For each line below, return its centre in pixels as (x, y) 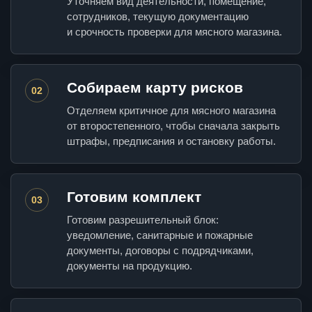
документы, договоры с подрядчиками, (160, 251)
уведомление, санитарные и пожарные (160, 235)
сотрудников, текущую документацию (158, 17)
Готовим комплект (134, 197)
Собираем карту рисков (155, 88)
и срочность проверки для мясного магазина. (174, 32)
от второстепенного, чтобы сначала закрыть (173, 126)
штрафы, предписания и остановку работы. (171, 141)
